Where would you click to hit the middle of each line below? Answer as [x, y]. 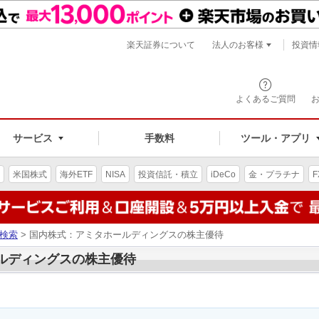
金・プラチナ [274, 174]
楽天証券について [161, 45]
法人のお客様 [238, 45]
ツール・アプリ [275, 138]
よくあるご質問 [266, 99]
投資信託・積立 [168, 174]
